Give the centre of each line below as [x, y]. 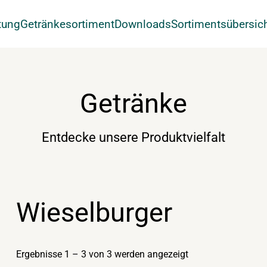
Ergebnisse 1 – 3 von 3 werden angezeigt [102, 254]
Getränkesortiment [68, 24]
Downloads [143, 24]
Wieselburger [94, 213]
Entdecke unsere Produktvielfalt [133, 137]
